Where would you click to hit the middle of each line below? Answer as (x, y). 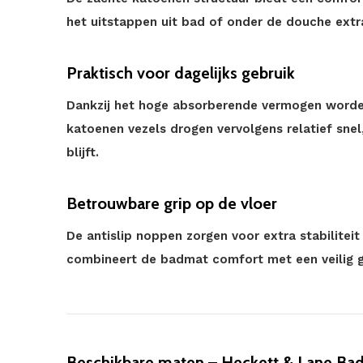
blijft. (83, 152)
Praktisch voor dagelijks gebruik (181, 73)
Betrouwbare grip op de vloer (172, 203)
